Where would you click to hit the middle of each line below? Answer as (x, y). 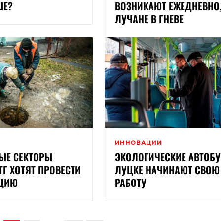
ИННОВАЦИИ (138, 142)
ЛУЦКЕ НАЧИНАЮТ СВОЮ (167, 169)
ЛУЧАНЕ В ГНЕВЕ (149, 19)
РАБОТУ (130, 182)
